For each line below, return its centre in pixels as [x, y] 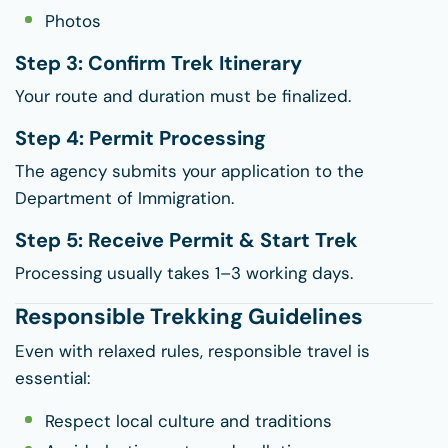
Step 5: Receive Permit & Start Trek [186, 240]
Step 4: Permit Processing [140, 138]
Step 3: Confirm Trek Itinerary [158, 63]
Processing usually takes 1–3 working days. [184, 273]
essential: [52, 378]
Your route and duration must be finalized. [183, 96]
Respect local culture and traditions [188, 421]
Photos [73, 21]
